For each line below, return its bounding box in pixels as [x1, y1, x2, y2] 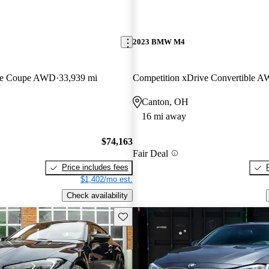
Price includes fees [61, 163, 128, 172]
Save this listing [117, 211, 174, 220]
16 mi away [141, 110, 186, 121]
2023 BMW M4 [132, 37, 185, 47]
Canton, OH [141, 96, 189, 107]
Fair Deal [132, 148, 168, 159]
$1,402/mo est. [80, 175, 133, 184]
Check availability [66, 190, 128, 200]
